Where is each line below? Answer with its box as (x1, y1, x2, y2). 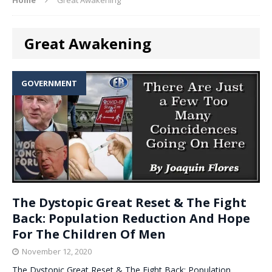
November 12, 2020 (22, 246, 92, 257)
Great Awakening (24, 33, 151, 53)
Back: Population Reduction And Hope (12, 210, 250, 226)
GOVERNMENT (21, 77, 77, 89)
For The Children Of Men (12, 226, 166, 242)
